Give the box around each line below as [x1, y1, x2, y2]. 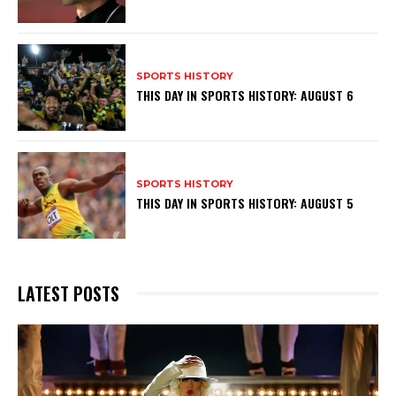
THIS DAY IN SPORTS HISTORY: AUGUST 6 [136, 86, 354, 105]
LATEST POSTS [18, 279, 119, 307]
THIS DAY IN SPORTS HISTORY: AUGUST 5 [136, 194, 354, 213]
